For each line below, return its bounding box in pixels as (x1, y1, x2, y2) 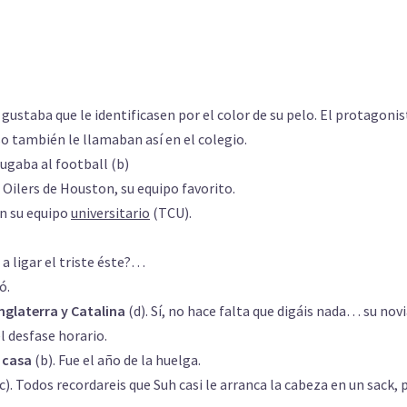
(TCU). (150, 203, 192, 222)
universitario (71, 203, 150, 222)
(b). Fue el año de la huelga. (35, 351, 201, 369)
